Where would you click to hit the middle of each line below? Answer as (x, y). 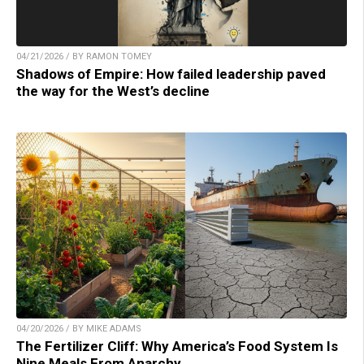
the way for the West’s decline (113, 91)
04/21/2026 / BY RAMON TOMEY (84, 57)
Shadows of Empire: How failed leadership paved (171, 74)
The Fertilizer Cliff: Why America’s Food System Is (177, 347)
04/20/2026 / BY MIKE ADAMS (79, 329)
